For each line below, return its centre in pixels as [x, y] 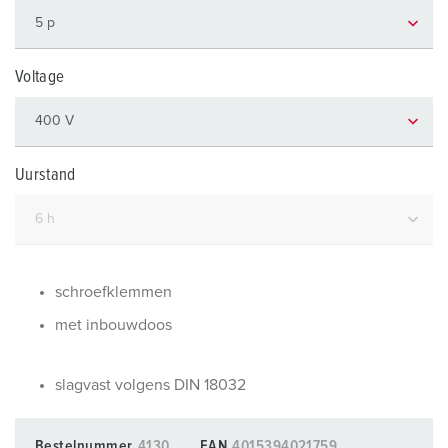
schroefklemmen [113, 292]
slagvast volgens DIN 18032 [150, 385]
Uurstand [45, 175]
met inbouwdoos [113, 325]
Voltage [40, 77]
